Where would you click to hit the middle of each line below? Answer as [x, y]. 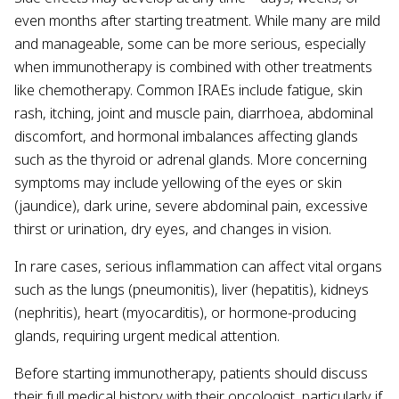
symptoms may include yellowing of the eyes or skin [178, 183]
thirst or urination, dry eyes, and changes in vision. [173, 229]
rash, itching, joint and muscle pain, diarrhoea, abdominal [194, 113]
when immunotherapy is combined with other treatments [193, 67]
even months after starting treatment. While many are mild [197, 20]
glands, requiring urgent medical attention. [147, 336]
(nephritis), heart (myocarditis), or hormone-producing [185, 313]
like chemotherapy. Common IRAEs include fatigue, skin [188, 90]
